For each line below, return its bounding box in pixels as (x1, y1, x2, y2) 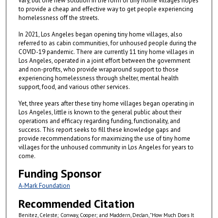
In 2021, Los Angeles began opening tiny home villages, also (18, 30, 182, 38)
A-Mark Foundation (18, 182, 70, 190)
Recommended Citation (18, 196, 134, 212)
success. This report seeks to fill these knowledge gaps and (18, 125, 181, 134)
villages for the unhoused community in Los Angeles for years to (18, 143, 194, 151)
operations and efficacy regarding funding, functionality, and (18, 116, 180, 125)
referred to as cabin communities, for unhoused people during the (18, 38, 197, 47)
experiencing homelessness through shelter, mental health (18, 73, 179, 82)
